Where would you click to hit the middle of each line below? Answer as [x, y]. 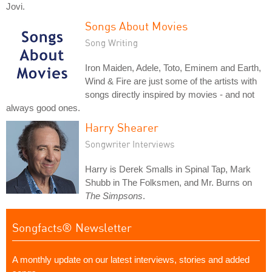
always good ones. [43, 108]
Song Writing [111, 42]
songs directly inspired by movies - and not [170, 94]
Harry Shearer [122, 127]
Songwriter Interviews [130, 144]
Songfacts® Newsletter [72, 227]
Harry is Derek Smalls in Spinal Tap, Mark [168, 169]
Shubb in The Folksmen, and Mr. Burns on [168, 182]
